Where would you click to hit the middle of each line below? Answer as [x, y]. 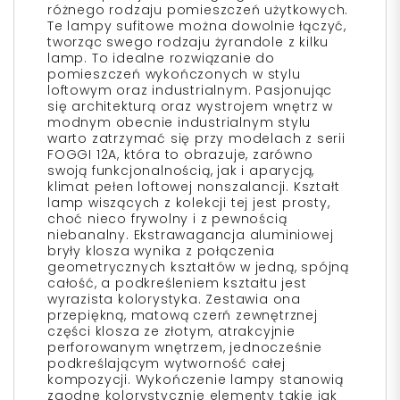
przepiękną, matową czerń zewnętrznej [183, 316]
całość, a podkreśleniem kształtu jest [177, 283]
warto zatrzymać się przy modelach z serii [196, 139]
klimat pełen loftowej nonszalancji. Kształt [194, 187]
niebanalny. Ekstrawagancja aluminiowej [191, 235]
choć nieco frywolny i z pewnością [167, 219]
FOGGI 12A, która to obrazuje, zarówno [180, 155]
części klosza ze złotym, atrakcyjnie [171, 332]
